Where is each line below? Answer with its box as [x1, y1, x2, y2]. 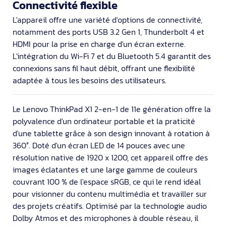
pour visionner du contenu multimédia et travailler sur [13, 187, 207, 200]
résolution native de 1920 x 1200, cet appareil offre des [13, 151, 208, 163]
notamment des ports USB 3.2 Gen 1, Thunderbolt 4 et [13, 25, 204, 38]
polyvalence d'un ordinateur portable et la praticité [13, 115, 195, 127]
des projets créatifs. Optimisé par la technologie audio [13, 199, 207, 212]
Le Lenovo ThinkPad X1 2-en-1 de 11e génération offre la [13, 102, 211, 115]
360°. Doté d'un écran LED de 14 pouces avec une [13, 139, 185, 151]
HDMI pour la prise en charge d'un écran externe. [13, 37, 186, 50]
